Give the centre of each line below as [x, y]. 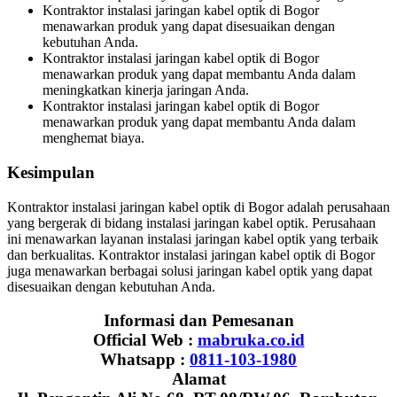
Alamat [198, 379]
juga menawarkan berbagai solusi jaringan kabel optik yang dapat [190, 270]
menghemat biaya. [93, 138]
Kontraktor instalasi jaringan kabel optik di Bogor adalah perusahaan [198, 206]
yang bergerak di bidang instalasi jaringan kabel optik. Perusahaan [191, 222]
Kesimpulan [51, 172]
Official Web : [145, 340]
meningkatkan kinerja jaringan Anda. [146, 90]
